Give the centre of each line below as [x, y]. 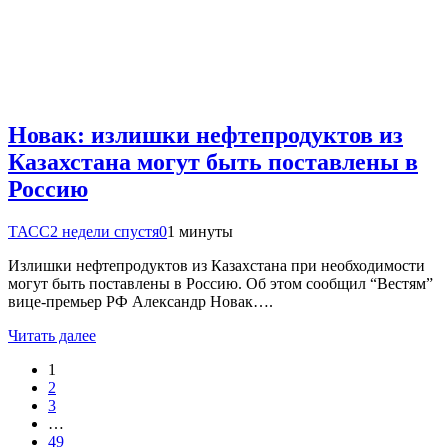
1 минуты [200, 231]
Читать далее [52, 335]
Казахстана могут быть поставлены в [213, 161]
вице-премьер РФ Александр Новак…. [140, 301]
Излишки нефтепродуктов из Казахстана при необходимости [216, 265]
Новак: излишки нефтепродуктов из [205, 134]
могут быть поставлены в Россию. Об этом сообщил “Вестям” [220, 283]
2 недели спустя [104, 231]
